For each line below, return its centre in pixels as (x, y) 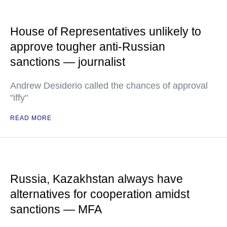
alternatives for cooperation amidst (100, 194)
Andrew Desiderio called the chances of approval (109, 86)
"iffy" (19, 98)
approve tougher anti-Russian (88, 47)
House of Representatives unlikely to (106, 31)
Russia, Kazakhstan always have (97, 179)
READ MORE (31, 118)
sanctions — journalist (68, 62)
